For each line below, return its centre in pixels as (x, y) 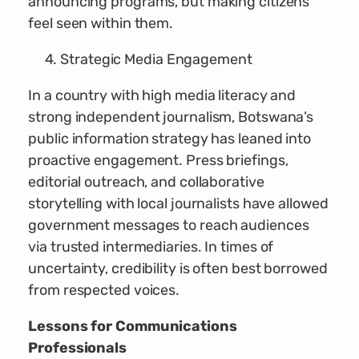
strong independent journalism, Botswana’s (171, 117)
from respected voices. (104, 290)
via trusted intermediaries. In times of (151, 247)
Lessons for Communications (133, 327)
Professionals (77, 348)
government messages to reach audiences (169, 226)
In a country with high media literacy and (162, 96)
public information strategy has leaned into (169, 139)
